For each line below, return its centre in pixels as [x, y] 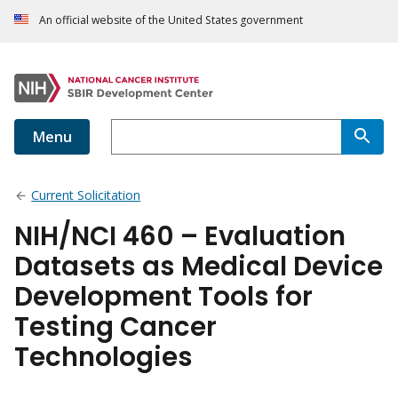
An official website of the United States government [171, 20]
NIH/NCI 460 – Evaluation [180, 236]
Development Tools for [163, 297]
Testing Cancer [115, 327]
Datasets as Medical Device [199, 267]
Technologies [103, 357]
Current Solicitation [86, 195]
